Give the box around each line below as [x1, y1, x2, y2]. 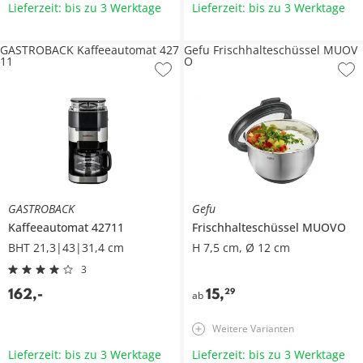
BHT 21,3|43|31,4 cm [8, 239, 124, 255]
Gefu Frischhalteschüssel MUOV [183, 41, 357, 58]
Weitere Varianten [211, 321, 294, 335]
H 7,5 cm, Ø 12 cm [191, 239, 290, 255]
